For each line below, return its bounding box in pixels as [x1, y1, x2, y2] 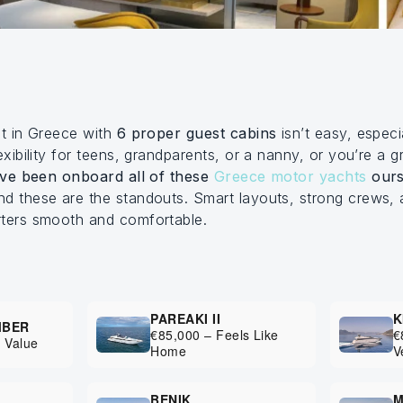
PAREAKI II [150, 309, 221, 327]
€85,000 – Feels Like [150, 326, 279, 344]
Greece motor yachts [213, 167, 367, 185]
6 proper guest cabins [116, 124, 277, 142]
